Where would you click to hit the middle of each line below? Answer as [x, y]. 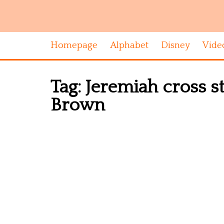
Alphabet [129, 45]
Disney [175, 45]
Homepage [74, 45]
